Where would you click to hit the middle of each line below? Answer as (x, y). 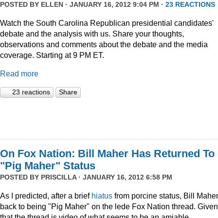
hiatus (103, 196)
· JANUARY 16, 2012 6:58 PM (124, 177)
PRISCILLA (59, 177)
